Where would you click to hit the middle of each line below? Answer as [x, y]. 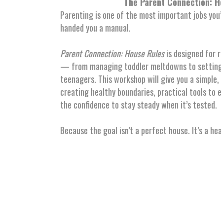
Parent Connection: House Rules [112, 54]
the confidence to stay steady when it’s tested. [139, 105]
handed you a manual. [95, 28]
